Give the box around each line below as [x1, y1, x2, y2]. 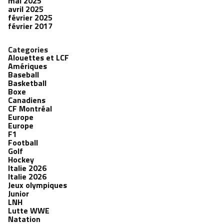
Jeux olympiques [8, 179, 67, 191]
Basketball [8, 77, 46, 89]
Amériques [8, 60, 47, 72]
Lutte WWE [8, 204, 49, 216]
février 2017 [8, 20, 52, 32]
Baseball [8, 68, 39, 80]
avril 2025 [8, 3, 43, 15]
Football [8, 136, 38, 148]
